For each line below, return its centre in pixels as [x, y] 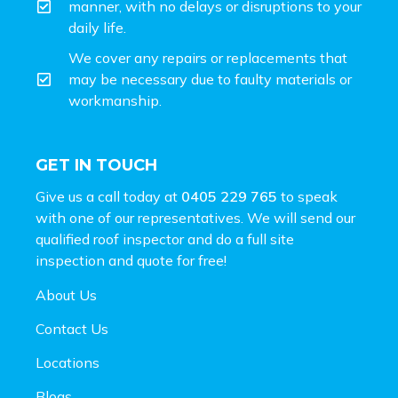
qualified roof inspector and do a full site [165, 239]
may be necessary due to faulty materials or [211, 80]
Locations [68, 363]
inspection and [86, 261]
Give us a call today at [108, 197]
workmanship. [115, 101]
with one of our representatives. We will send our [195, 218]
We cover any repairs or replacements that [208, 58]
